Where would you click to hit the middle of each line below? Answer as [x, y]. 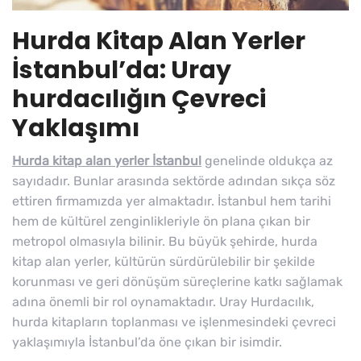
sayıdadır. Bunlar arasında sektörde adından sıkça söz [174, 180]
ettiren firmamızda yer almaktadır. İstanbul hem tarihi [172, 201]
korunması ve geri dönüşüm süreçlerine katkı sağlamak [177, 281]
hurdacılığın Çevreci [139, 99]
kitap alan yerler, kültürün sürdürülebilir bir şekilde [164, 261]
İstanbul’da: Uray [122, 70]
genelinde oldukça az [267, 160]
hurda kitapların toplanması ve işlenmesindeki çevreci [174, 322]
